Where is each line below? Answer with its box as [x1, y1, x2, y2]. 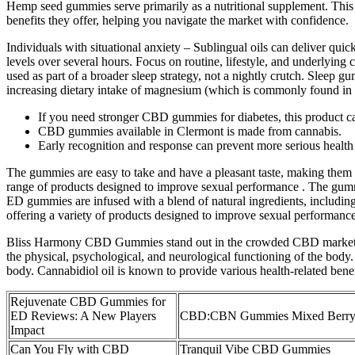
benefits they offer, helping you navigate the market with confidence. [6, 13, 349, 27]
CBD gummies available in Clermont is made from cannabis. [38, 124, 342, 138]
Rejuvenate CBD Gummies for [10, 294, 166, 308]
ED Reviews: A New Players [10, 308, 156, 323]
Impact [10, 323, 44, 337]
